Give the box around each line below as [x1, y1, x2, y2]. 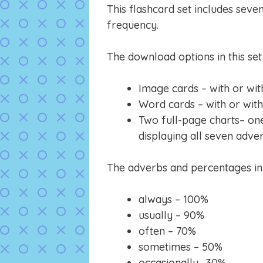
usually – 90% [139, 208, 204, 222]
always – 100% [139, 193, 208, 207]
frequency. [107, 18, 159, 32]
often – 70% [139, 224, 196, 238]
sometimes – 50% [139, 240, 222, 254]
